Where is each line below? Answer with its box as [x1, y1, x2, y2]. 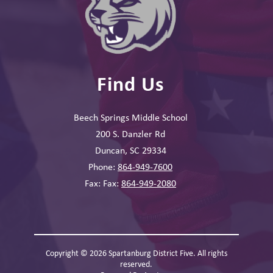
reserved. [120, 258, 153, 270]
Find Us [96, 69, 165, 97]
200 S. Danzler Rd [96, 127, 165, 141]
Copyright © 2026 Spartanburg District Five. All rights [45, 247, 227, 259]
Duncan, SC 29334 [94, 144, 166, 157]
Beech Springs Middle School [73, 111, 188, 124]
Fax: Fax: [85, 177, 121, 190]
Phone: [88, 160, 118, 174]
